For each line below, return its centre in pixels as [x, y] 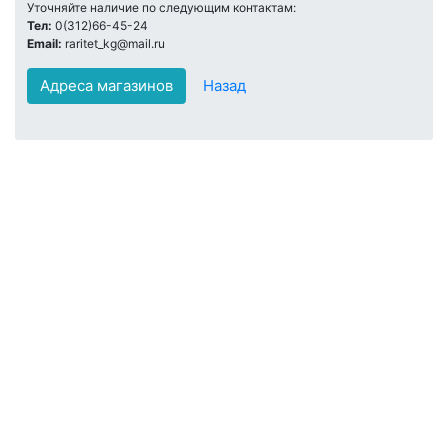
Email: [46, 43]
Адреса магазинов [106, 85]
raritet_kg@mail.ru [115, 43]
